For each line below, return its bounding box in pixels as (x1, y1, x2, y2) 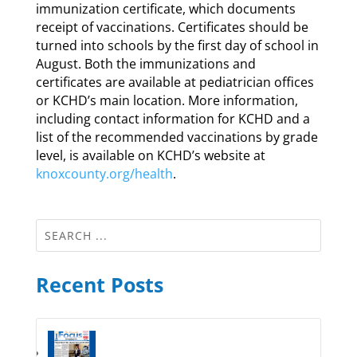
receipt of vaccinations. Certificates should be (35, 18, 308, 36)
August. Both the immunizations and (35, 54, 256, 73)
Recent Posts (35, 270, 163, 298)
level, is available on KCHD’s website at (35, 146, 265, 164)
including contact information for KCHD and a (35, 109, 310, 127)
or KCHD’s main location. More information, (35, 91, 298, 109)
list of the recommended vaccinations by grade (35, 127, 318, 146)
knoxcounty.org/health (35, 164, 173, 182)
